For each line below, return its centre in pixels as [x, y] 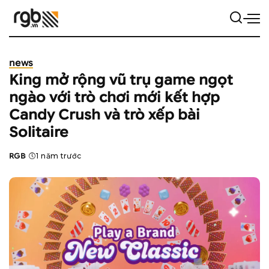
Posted [24, 161]
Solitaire [39, 132]
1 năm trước [59, 156]
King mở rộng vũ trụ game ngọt [121, 80]
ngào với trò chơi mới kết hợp [114, 98]
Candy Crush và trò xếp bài [104, 115]
